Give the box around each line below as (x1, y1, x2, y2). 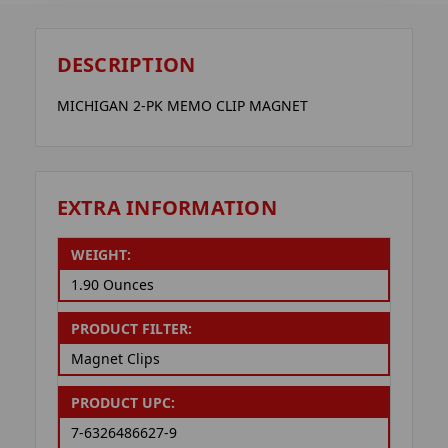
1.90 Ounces (70, 275, 154, 295)
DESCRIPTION (56, 51, 196, 79)
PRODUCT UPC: (70, 393, 175, 413)
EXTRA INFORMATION (56, 193, 277, 221)
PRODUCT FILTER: (70, 319, 192, 339)
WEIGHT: (70, 245, 131, 265)
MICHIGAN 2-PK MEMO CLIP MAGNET (56, 96, 308, 116)
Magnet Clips (70, 349, 160, 369)
